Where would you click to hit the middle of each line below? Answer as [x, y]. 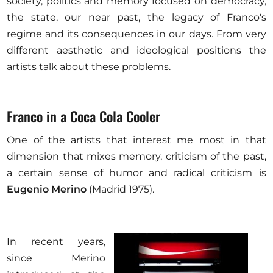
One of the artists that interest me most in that [136, 140]
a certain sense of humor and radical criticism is [136, 173]
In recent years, [56, 242]
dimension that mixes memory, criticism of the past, [136, 156]
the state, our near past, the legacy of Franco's [136, 17]
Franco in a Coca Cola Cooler [84, 116]
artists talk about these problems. [89, 67]
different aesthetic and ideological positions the [136, 50]
